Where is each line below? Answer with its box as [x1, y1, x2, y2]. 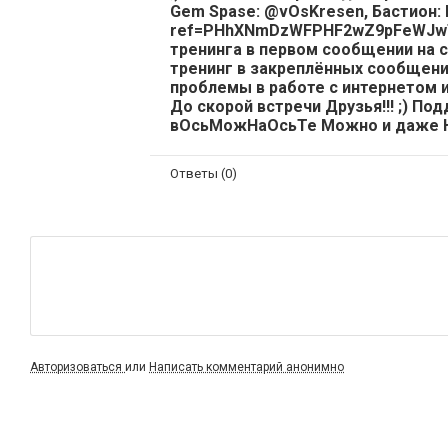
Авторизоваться [30, 360, 125, 374]
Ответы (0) [170, 165, 237, 181]
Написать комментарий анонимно [149, 360, 344, 374]
